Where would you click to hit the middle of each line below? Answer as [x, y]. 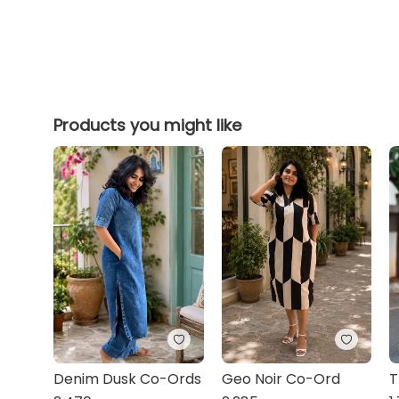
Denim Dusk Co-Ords [128, 379]
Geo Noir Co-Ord [281, 379]
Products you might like [148, 125]
